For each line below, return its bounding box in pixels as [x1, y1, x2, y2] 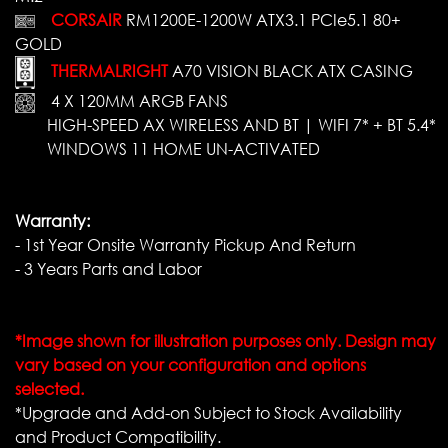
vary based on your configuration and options [15, 355, 366, 376]
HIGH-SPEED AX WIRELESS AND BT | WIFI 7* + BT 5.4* [15, 115, 436, 136]
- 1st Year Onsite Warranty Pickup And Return [15, 235, 356, 256]
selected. [15, 379, 84, 400]
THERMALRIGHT [35, 61, 168, 82]
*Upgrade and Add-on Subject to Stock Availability [15, 403, 402, 424]
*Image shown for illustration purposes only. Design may [15, 331, 436, 352]
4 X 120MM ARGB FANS [35, 91, 228, 112]
